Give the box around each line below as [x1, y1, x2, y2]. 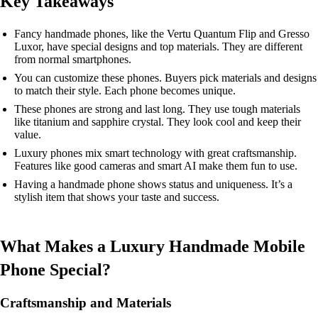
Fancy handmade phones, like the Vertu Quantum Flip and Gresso [14, 28, 309, 40]
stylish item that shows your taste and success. [14, 191, 219, 203]
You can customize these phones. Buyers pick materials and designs [14, 72, 317, 84]
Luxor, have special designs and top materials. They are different [14, 40, 302, 53]
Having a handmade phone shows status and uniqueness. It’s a [14, 178, 292, 190]
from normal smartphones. [14, 53, 131, 65]
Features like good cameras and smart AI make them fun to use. [14, 160, 297, 172]
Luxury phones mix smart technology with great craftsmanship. [14, 147, 297, 159]
